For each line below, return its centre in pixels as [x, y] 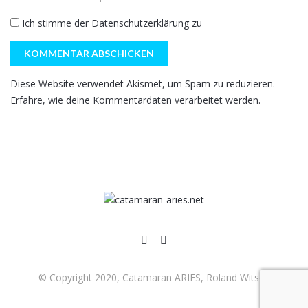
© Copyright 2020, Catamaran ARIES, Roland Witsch [154, 277]
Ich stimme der [55, 23]
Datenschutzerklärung [140, 23]
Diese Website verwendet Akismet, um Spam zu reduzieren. [143, 84]
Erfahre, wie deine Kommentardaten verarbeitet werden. [135, 100]
